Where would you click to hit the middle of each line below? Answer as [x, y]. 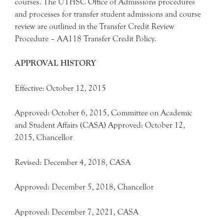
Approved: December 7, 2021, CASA [77, 212]
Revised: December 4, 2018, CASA [73, 162]
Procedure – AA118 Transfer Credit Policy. [85, 38]
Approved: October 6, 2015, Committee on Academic [104, 113]
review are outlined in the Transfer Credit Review [95, 26]
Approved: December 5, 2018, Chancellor [84, 187]
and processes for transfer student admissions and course [108, 14]
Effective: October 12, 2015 [60, 88]
